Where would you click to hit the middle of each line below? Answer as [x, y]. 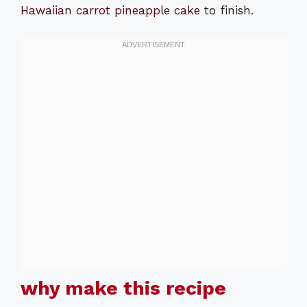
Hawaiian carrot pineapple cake [110, 11]
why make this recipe [123, 288]
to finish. [227, 11]
